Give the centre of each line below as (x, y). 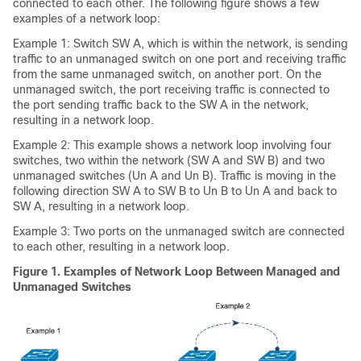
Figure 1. (38, 272)
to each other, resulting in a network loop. (121, 247)
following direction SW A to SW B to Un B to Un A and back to (175, 191)
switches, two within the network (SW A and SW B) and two (169, 160)
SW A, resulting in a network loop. (101, 206)
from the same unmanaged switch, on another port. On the (167, 74)
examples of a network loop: (87, 19)
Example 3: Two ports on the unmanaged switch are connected (179, 231)
